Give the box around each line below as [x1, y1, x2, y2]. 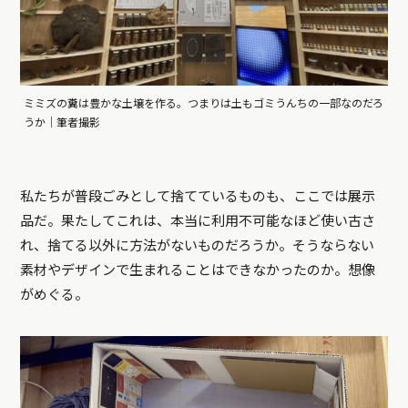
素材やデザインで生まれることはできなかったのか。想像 [20, 261, 376, 279]
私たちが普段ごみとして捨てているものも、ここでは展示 [20, 188, 376, 205]
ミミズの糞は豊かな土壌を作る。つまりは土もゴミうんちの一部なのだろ [24, 97, 384, 110]
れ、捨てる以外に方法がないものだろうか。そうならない [20, 237, 375, 254]
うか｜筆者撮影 [24, 116, 101, 129]
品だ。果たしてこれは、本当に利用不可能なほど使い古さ [20, 212, 376, 229]
